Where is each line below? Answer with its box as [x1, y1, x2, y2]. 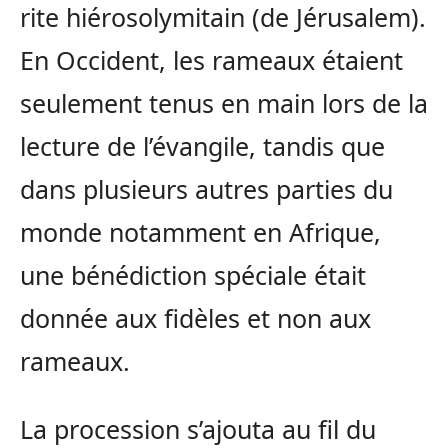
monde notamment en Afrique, [20, 214, 381, 249]
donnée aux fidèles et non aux [20, 300, 371, 335]
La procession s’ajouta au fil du [20, 411, 376, 446]
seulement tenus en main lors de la [20, 85, 428, 120]
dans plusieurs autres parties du [20, 171, 393, 206]
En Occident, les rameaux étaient [20, 42, 403, 77]
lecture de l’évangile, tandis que [20, 128, 385, 163]
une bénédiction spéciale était [20, 257, 366, 292]
